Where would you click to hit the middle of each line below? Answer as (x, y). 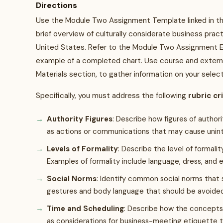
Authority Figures (80, 119)
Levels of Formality (82, 149)
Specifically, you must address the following (112, 96)
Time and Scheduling (85, 209)
